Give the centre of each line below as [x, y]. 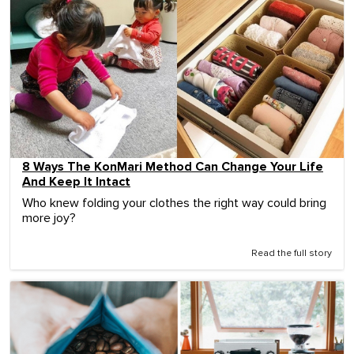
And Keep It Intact [76, 181]
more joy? [49, 218]
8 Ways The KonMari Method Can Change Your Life [173, 166]
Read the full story [292, 253]
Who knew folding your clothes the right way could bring [174, 203]
